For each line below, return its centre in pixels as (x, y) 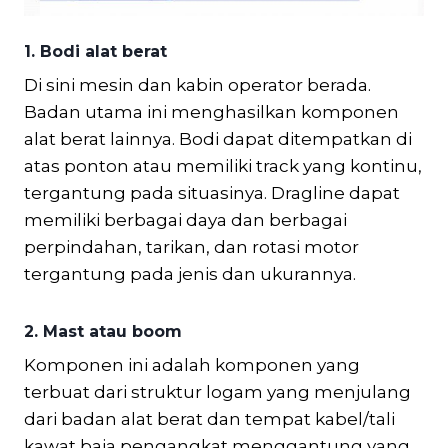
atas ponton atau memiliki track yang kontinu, (223, 165)
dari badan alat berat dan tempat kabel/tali (209, 418)
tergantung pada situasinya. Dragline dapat (212, 192)
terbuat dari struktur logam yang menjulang (217, 391)
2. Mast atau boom (103, 331)
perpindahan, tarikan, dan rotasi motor (191, 246)
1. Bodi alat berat (95, 51)
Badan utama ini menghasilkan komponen (211, 111)
